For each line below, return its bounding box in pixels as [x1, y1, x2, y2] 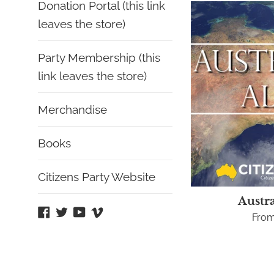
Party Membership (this [38, 51, 160, 64]
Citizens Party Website [38, 170, 155, 183]
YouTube [85, 205, 125, 217]
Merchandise [38, 103, 107, 116]
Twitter [67, 205, 98, 217]
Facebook [50, 205, 94, 217]
